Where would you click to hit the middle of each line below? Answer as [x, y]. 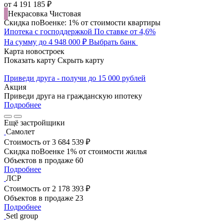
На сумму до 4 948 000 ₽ [46, 42]
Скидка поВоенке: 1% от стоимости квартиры [82, 22]
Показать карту [30, 60]
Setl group [22, 216]
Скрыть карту [81, 60]
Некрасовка [29, 13]
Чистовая [65, 13]
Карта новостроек [34, 51]
